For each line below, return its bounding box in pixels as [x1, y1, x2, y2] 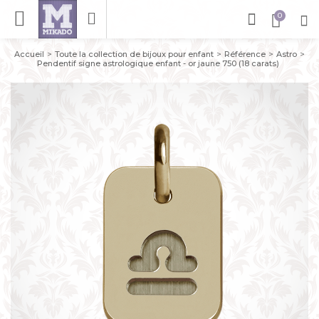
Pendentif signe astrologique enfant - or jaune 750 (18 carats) [36, 58, 279, 68]
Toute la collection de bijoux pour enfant [54, 49, 214, 59]
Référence [224, 49, 266, 59]
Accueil [14, 49, 44, 59]
